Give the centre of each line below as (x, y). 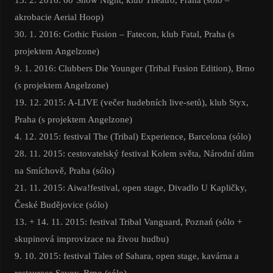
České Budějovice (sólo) (61, 205)
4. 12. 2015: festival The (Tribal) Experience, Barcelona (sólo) (133, 136)
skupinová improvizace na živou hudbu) (91, 239)
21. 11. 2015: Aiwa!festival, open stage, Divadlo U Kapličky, (130, 188)
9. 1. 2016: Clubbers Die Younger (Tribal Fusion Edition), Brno (134, 68)
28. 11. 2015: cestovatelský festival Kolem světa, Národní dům (134, 154)
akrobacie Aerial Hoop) (59, 17)
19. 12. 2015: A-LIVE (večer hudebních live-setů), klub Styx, (131, 102)
